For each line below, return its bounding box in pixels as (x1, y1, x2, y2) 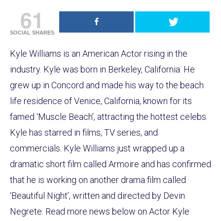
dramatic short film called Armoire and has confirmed (10, 158, 211, 169)
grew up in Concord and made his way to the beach (10, 79, 204, 90)
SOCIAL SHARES (10, 29, 54, 36)
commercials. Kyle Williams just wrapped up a (10, 143, 184, 153)
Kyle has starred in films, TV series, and (10, 127, 158, 138)
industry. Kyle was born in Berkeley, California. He (10, 64, 195, 74)
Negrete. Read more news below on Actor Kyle (10, 206, 189, 217)
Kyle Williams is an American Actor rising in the (10, 48, 187, 59)
